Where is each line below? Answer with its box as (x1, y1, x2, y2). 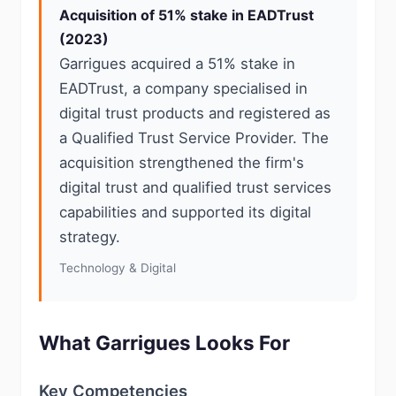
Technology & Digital (59, 261, 176, 275)
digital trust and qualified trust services (59, 179, 331, 196)
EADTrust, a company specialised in (59, 80, 308, 97)
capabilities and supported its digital (59, 203, 311, 221)
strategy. (59, 228, 120, 246)
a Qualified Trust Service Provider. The (59, 129, 329, 147)
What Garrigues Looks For (39, 331, 290, 354)
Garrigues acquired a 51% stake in (59, 55, 295, 72)
